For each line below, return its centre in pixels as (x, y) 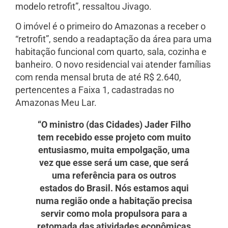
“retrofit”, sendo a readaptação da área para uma (113, 39)
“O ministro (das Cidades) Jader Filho (114, 125)
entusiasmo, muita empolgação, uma (114, 150)
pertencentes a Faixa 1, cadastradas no (95, 90)
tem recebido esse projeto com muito (114, 137)
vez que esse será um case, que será (114, 163)
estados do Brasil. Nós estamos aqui (114, 188)
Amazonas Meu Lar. (56, 103)
